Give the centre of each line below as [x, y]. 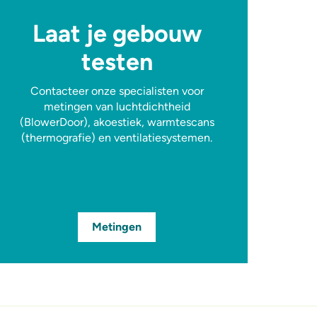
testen [117, 62]
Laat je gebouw [117, 34]
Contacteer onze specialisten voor [117, 91]
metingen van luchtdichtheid [117, 107]
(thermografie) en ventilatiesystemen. [117, 138]
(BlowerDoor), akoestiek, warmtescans [117, 122]
